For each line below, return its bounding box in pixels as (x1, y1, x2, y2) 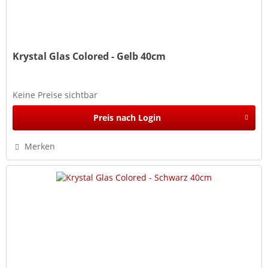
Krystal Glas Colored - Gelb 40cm (13, 49, 166, 63)
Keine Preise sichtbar (13, 89, 98, 100)
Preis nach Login (93, 111, 161, 123)
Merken (25, 140, 56, 152)
